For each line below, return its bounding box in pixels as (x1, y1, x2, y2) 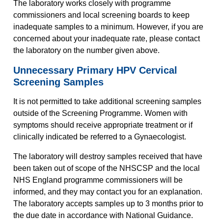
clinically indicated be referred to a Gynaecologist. (13, 133, 186, 141)
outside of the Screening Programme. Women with (13, 109, 188, 117)
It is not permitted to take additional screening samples (13, 97, 201, 106)
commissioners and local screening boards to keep (13, 11, 190, 19)
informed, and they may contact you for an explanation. (13, 188, 202, 196)
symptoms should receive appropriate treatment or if (13, 121, 192, 129)
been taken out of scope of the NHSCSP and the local (13, 164, 200, 172)
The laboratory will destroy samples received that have (13, 152, 202, 161)
